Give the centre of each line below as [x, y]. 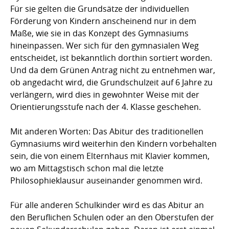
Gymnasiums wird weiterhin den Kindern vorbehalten [113, 144]
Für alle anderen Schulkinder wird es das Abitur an [107, 205]
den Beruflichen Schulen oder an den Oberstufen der [112, 217]
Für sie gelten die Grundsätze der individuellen [100, 9]
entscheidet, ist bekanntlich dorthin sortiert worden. [111, 58]
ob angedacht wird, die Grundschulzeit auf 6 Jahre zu [111, 83]
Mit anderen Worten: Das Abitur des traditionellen [107, 132]
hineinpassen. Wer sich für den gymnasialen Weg [105, 46]
